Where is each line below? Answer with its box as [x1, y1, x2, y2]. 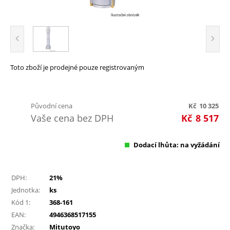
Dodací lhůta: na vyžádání [133, 140, 220, 149]
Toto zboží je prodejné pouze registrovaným [10, 62, 144, 72]
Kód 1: [11, 197, 30, 207]
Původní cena [31, 101, 72, 110]
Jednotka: [11, 185, 40, 195]
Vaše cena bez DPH [31, 111, 113, 124]
